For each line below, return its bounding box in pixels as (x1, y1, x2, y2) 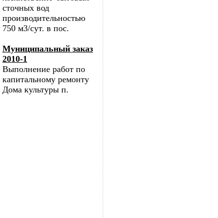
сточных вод (2, 3, 49, 13)
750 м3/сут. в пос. (2, 23, 69, 33)
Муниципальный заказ (2, 44, 93, 54)
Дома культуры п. (2, 85, 69, 94)
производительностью (2, 13, 85, 23)
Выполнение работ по (2, 64, 85, 74)
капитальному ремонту (2, 74, 89, 84)
